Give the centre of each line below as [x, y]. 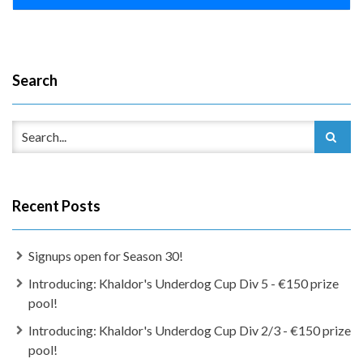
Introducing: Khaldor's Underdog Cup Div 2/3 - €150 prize [190, 330]
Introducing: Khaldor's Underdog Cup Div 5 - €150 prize [184, 283]
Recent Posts [56, 205]
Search [35, 80]
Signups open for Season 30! [106, 255]
